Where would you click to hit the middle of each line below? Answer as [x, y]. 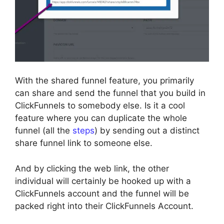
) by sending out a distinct [147, 131]
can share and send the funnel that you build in [110, 93]
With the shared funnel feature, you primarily [104, 81]
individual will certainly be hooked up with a [103, 181]
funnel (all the [44, 131]
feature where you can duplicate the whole [101, 118]
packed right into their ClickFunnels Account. [104, 206]
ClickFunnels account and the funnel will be [102, 193]
